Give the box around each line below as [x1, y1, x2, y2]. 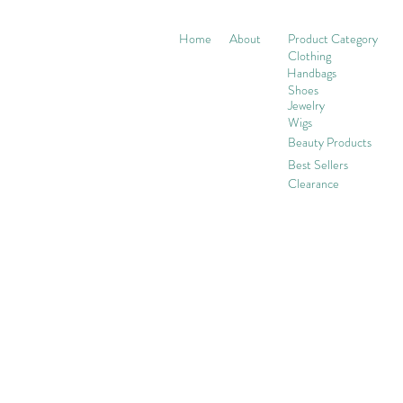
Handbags [287, 63, 339, 82]
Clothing [288, 46, 331, 65]
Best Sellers [288, 155, 348, 174]
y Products [318, 132, 374, 151]
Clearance [288, 174, 339, 193]
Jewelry [288, 95, 325, 114]
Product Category [288, 29, 378, 48]
